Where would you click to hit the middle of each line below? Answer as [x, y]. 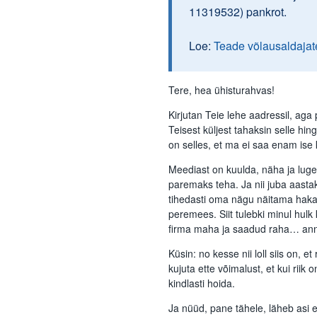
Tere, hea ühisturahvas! [221, 90]
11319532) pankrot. [238, 11]
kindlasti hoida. [202, 283]
